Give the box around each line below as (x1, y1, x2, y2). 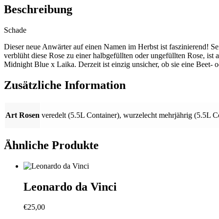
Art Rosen (5, 110, 40, 119)
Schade (4, 26, 26, 34)
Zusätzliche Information (4, 78, 126, 91)
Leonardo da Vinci (23, 180, 117, 193)
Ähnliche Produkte (4, 138, 99, 152)
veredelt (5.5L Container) (42, 110, 119, 119)
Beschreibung (4, 3, 72, 16)
